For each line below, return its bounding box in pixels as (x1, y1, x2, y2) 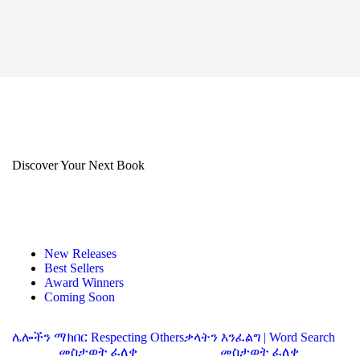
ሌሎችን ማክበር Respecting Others (12, 329, 184, 344)
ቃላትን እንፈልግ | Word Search (184, 329, 335, 344)
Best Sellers (44, 260, 104, 275)
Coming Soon (44, 289, 115, 304)
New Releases (44, 246, 117, 260)
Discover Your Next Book (12, 157, 145, 172)
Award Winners (44, 275, 124, 289)
